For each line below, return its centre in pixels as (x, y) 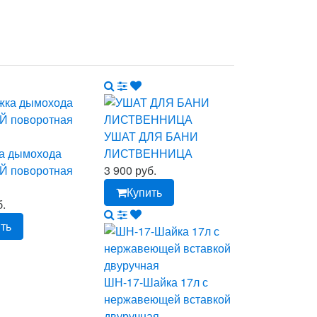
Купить (145, 192)
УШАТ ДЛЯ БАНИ (151, 136)
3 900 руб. (131, 170)
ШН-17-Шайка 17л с (156, 282)
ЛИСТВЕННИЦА (149, 153)
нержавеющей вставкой (168, 299)
